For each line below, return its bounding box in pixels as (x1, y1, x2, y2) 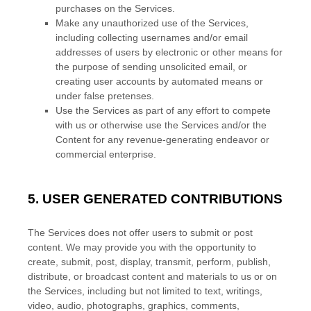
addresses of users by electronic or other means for (56, 47, 283, 58)
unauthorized (101, 17, 159, 28)
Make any (56, 17, 101, 28)
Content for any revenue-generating (56, 134, 216, 145)
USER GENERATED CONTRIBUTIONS (42, 192, 283, 206)
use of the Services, (159, 17, 249, 28)
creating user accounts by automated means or (56, 76, 263, 87)
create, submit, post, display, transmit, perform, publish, (28, 256, 271, 267)
